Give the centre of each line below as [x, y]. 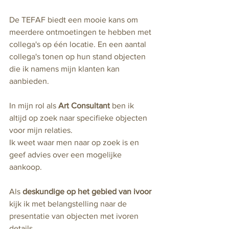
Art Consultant [85, 106]
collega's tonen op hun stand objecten [78, 56]
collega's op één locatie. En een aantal [79, 44]
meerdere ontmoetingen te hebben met [81, 32]
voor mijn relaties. [41, 130]
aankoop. [26, 167]
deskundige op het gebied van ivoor [87, 191]
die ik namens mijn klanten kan [65, 69]
